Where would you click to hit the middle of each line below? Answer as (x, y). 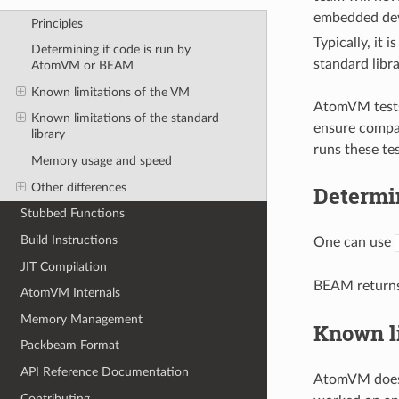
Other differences (78, 187)
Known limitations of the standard (125, 118)
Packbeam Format (70, 346)
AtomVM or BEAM (82, 66)
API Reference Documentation (105, 372)
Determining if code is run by (110, 50)
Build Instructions (69, 240)
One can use (354, 243)
